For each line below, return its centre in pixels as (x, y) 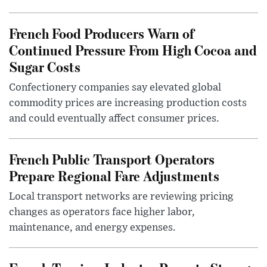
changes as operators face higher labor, (102, 212)
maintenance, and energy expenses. (92, 227)
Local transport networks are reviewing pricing (121, 196)
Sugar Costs (45, 66)
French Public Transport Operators (112, 159)
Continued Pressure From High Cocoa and (133, 49)
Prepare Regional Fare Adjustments (114, 175)
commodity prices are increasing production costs (128, 103)
